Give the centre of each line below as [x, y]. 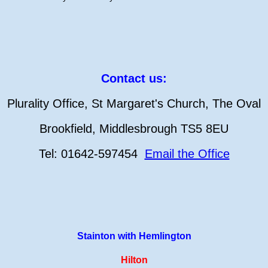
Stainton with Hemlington [134, 236]
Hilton [134, 260]
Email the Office [187, 153]
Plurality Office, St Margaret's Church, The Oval [134, 103]
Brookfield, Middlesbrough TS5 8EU [134, 128]
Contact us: [134, 78]
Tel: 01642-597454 [92, 153]
